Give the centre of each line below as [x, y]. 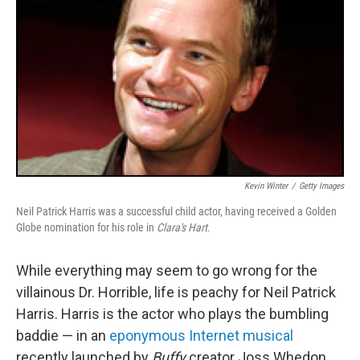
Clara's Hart [182, 227]
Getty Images [321, 186]
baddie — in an [63, 335]
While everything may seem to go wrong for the [167, 270]
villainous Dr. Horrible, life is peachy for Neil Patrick [176, 292]
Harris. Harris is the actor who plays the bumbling [172, 314]
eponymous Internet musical [201, 335]
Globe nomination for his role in [86, 227]
